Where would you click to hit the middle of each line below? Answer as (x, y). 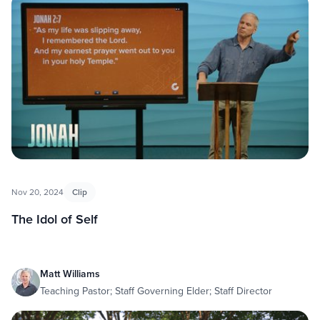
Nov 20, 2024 (37, 191)
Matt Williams (70, 273)
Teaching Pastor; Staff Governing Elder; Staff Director (156, 290)
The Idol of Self (55, 219)
